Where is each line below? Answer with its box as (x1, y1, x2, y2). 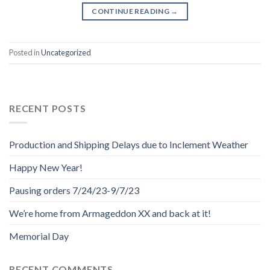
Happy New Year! (9, 162, 83, 174)
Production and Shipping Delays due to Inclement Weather (9, 139, 248, 151)
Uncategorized (41, 47, 91, 57)
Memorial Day (9, 230, 69, 242)
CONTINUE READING (92, 6, 171, 16)
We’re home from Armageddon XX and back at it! (9, 207, 211, 219)
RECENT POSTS (9, 102, 86, 114)
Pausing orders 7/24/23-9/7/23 (9, 184, 139, 196)
